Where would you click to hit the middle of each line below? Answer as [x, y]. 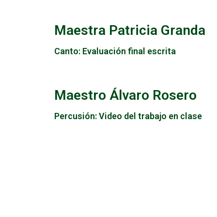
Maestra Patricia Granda [130, 30]
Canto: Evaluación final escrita [115, 51]
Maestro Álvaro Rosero [125, 95]
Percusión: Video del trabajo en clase [128, 116]
